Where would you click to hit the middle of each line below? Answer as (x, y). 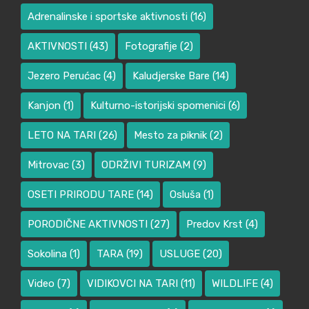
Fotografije (151, 47)
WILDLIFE (235, 284)
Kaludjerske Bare (171, 76)
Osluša (186, 195)
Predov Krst (215, 225)
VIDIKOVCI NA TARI (133, 284)
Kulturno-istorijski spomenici (158, 106)
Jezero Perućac (64, 76)
